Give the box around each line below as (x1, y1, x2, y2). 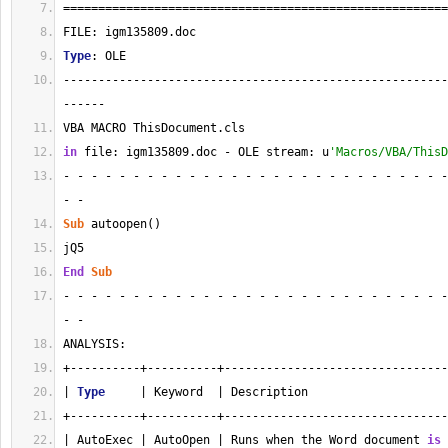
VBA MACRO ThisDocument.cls (63, 121, 252, 135)
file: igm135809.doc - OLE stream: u (77, 145, 329, 159)
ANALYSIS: (63, 337, 126, 351)
